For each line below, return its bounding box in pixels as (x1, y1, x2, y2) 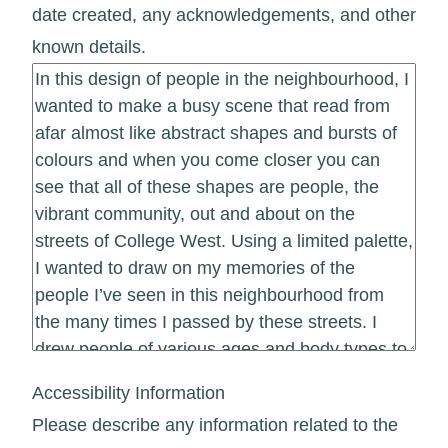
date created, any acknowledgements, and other (32, 4, 416, 25)
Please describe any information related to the (32, 414, 398, 435)
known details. (32, 36, 146, 57)
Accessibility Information (32, 382, 225, 403)
